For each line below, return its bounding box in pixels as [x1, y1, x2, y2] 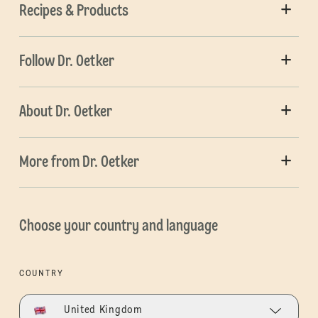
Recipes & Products [18, 3, 128, 19]
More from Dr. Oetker [18, 154, 139, 170]
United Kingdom [63, 305, 143, 316]
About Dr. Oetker [18, 104, 112, 120]
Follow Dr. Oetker [18, 53, 114, 70]
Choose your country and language [18, 218, 218, 234]
